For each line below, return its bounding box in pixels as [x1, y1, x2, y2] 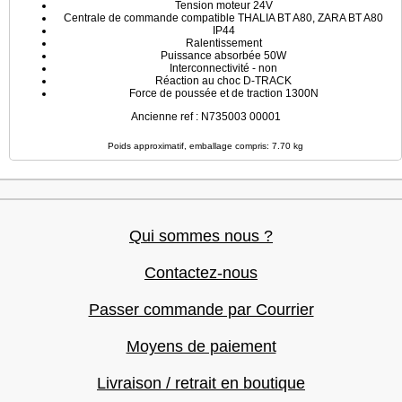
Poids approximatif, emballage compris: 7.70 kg [108, 141, 303, 151]
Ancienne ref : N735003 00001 [130, 110, 281, 123]
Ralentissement [185, 37, 262, 49]
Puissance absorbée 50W [161, 49, 286, 62]
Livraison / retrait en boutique [97, 374, 305, 392]
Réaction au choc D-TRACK [155, 74, 292, 87]
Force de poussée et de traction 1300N [128, 87, 319, 100]
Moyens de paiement [126, 337, 276, 355]
